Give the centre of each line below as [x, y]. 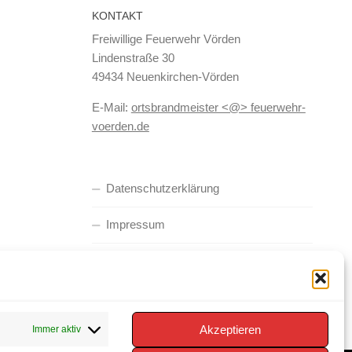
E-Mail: [111, 107]
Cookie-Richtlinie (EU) [163, 260]
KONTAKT [117, 15]
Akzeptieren [230, 329]
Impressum [135, 224]
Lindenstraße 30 [133, 57]
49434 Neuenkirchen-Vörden [165, 76]
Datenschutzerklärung [162, 188]
